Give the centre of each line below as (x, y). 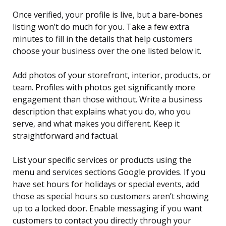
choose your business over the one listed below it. (107, 51)
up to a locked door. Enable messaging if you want (107, 209)
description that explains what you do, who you (102, 112)
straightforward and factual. (66, 136)
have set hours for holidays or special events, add (106, 184)
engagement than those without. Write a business (107, 100)
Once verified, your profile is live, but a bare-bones (108, 15)
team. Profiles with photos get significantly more (104, 88)
